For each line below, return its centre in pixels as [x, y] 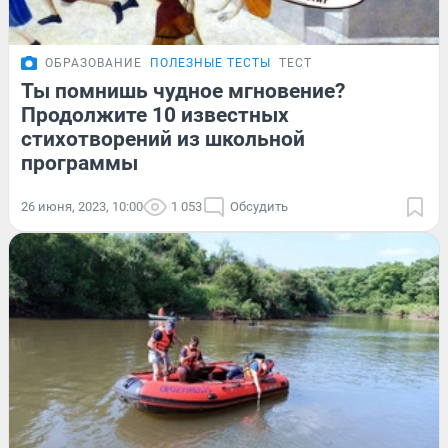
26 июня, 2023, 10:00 [82, 206]
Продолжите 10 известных [155, 114]
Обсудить [259, 206]
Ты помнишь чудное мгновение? [183, 90]
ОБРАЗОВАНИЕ [93, 62]
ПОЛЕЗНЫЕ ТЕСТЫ [210, 62]
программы [79, 162]
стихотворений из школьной [163, 138]
